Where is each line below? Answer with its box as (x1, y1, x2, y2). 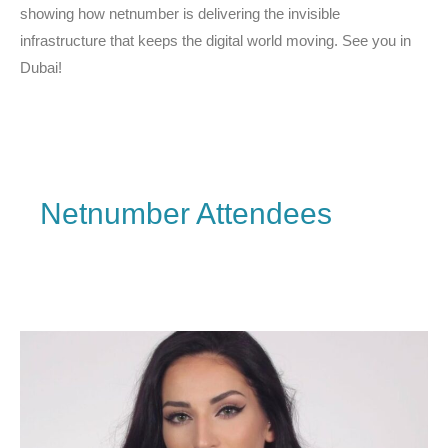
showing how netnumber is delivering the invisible (20, 4, 340, 22)
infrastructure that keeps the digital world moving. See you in (20, 31, 411, 49)
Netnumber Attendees (40, 196, 333, 230)
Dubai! (20, 58, 62, 76)
